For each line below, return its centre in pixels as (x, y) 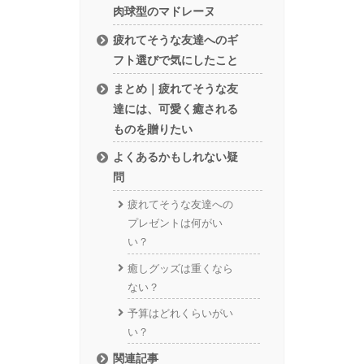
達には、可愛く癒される (176, 108)
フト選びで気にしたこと (176, 60)
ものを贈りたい (153, 129)
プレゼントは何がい (175, 223)
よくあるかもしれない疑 (176, 157)
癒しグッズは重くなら (180, 268)
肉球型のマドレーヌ (165, 12)
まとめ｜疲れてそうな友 (176, 88)
